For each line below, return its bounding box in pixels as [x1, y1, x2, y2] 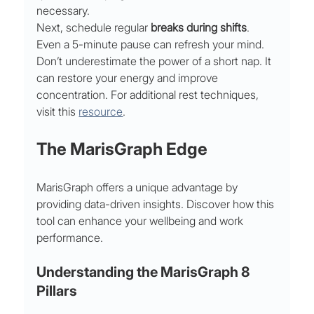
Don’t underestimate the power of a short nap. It [36, 54, 275, 69]
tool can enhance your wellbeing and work [36, 214, 247, 228]
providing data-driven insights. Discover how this [36, 197, 278, 212]
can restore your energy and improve [36, 71, 221, 86]
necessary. [36, 4, 90, 18]
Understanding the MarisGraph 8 [36, 264, 253, 281]
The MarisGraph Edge [36, 139, 208, 160]
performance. [36, 231, 104, 245]
